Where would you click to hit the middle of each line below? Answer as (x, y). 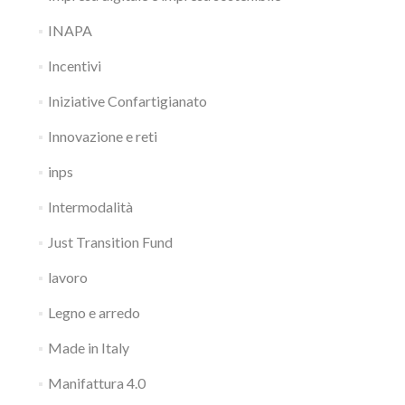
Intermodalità (90, 207)
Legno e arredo (94, 312)
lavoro (67, 277)
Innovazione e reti (102, 136)
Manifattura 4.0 (96, 383)
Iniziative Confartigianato (127, 101)
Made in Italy (88, 348)
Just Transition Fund (110, 242)
